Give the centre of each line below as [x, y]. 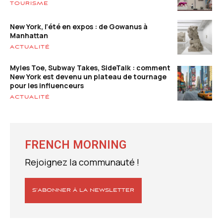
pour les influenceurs [47, 86]
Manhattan [29, 35]
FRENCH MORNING [76, 145]
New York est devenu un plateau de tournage [88, 77]
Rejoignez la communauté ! [82, 162]
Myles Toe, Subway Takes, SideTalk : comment [90, 68]
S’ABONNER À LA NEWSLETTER [83, 191]
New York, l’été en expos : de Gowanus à [79, 26]
